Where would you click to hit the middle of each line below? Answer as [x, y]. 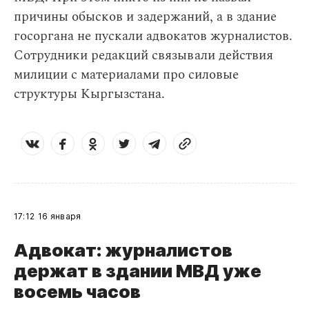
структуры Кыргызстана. [89, 94]
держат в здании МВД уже [138, 271]
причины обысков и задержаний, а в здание [145, 17]
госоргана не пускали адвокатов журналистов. [153, 36]
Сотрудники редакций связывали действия [143, 56]
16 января [60, 216]
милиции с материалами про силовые [126, 75]
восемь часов [77, 291]
